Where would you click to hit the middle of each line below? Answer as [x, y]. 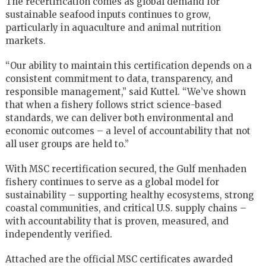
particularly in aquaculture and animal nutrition [113, 27]
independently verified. [58, 234]
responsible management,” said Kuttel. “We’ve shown [125, 91]
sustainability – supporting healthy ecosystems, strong [129, 195]
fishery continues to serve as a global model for [112, 182]
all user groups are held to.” [67, 144]
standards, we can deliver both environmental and [119, 118]
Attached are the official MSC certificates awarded [119, 259]
